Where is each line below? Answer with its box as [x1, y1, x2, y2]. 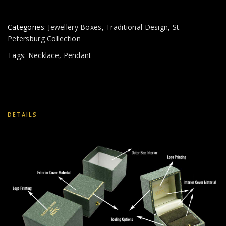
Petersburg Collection [8, 34, 81, 44]
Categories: [8, 22, 48, 32]
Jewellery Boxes [48, 22, 102, 32]
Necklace [28, 50, 59, 61]
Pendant [63, 50, 92, 61]
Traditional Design [106, 22, 168, 32]
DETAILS [8, 110, 37, 118]
